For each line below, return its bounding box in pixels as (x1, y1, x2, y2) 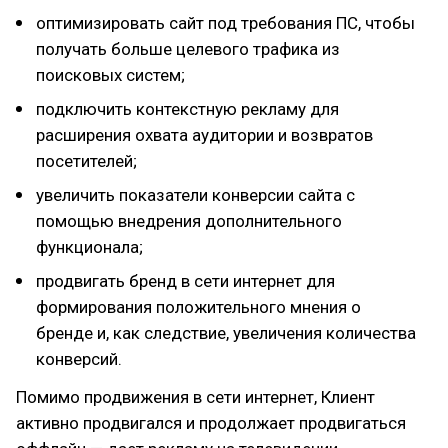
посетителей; (36, 151, 137, 171)
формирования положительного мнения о (36, 297, 361, 317)
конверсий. (36, 349, 122, 369)
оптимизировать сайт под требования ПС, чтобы (36, 13, 415, 33)
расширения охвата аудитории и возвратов (36, 125, 373, 145)
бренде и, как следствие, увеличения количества (36, 323, 416, 343)
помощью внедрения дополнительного (36, 211, 342, 231)
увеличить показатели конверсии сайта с (36, 185, 355, 205)
